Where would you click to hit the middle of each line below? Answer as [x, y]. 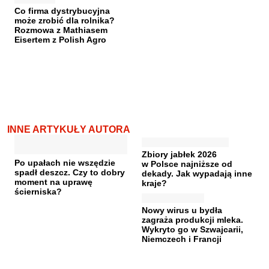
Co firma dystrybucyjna [62, 11]
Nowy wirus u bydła [182, 210]
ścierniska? [38, 191]
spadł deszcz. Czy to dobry [70, 172]
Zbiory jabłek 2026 [179, 154]
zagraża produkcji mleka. [192, 219]
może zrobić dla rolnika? [65, 20]
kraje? [154, 183]
